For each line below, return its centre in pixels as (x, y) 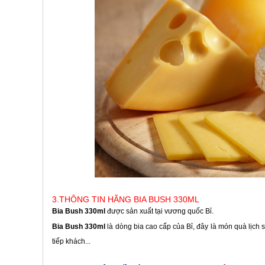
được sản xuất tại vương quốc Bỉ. (160, 211)
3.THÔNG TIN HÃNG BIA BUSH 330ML (126, 199)
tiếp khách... (71, 241)
